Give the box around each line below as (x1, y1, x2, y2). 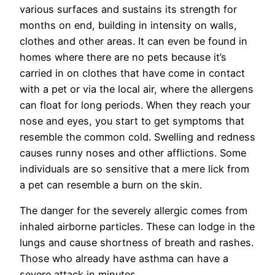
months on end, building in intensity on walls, (20, 19, 237, 32)
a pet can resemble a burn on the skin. (20, 179, 202, 192)
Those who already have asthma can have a (20, 252, 228, 265)
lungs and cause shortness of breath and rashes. (20, 236, 254, 249)
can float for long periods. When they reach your (20, 99, 250, 112)
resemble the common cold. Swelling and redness (20, 131, 255, 144)
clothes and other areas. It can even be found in (20, 35, 247, 48)
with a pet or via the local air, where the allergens (20, 83, 254, 96)
